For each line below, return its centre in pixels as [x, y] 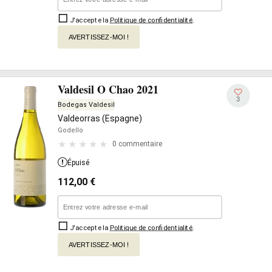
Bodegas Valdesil [86, 104]
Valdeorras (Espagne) [100, 118]
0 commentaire [137, 144]
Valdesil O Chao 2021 [108, 89]
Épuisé [78, 162]
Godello [70, 130]
